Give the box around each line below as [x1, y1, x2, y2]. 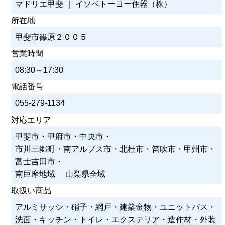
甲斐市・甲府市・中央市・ [15, 132, 112, 141]
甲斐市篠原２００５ [15, 32, 88, 41]
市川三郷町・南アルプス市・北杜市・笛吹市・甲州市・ [15, 144, 216, 153]
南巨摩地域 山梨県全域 [15, 169, 106, 178]
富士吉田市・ [15, 157, 64, 166]
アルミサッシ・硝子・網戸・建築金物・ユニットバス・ [15, 202, 216, 211]
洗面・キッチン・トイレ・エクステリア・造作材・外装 [15, 215, 216, 224]
